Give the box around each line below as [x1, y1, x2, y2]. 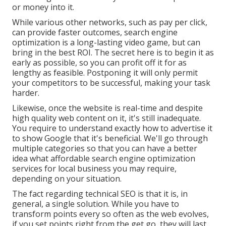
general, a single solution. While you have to [12, 198, 179, 210]
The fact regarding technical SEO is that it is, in [12, 188, 188, 200]
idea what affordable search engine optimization [12, 153, 195, 164]
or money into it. [12, 2, 74, 13]
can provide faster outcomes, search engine [12, 27, 178, 38]
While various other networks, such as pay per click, [12, 17, 207, 28]
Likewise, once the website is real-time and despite [12, 102, 203, 114]
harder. [12, 87, 39, 99]
